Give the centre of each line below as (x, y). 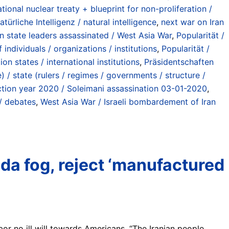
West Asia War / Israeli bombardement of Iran (128, 101)
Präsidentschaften (179, 62)
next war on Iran (192, 22)
